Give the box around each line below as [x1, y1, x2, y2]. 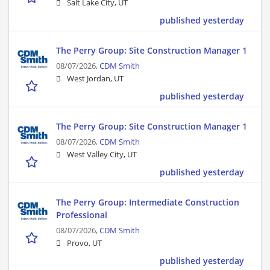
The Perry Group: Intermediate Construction [56, 196, 239, 209]
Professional [56, 209, 107, 221]
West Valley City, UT [67, 149, 137, 160]
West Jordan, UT [67, 74, 124, 84]
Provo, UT [67, 238, 102, 249]
